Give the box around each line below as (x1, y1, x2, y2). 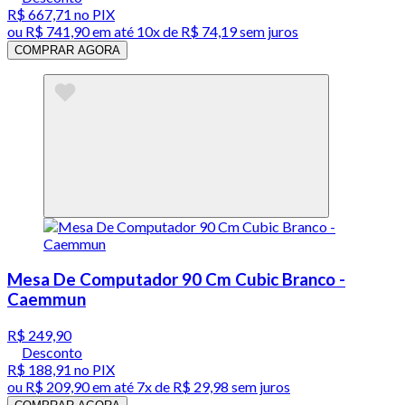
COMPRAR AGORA (14, 43, 120, 58)
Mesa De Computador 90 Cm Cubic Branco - (7, 269, 345, 290)
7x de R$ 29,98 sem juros (137, 377, 290, 395)
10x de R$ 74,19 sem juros (137, 23, 298, 41)
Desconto (22, 343, 82, 361)
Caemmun (7, 289, 86, 310)
